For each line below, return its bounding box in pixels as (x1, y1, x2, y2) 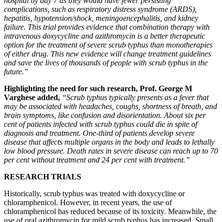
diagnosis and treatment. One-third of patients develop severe (4, 129, 195, 138)
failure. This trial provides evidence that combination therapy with (4, 23, 210, 32)
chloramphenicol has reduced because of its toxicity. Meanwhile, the (4, 207, 217, 216)
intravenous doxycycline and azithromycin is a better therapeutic (4, 32, 205, 41)
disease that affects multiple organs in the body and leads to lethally (4, 138, 215, 147)
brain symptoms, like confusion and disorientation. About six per (4, 111, 206, 120)
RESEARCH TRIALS (4, 172, 83, 181)
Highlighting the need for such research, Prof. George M (4, 84, 192, 93)
